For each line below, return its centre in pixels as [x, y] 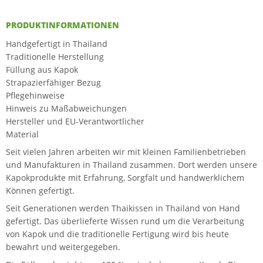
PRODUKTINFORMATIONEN [63, 25]
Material [22, 134]
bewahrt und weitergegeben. [63, 247]
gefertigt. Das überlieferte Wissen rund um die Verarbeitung [125, 221]
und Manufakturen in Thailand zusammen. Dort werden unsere [131, 165]
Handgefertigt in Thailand [57, 44]
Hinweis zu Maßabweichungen [66, 108]
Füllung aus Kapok [42, 70]
